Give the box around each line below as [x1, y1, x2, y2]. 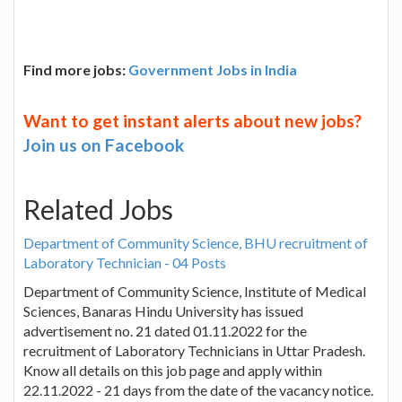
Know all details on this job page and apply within [23, 361, 322, 379]
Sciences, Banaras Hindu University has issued [23, 301, 303, 319]
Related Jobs [23, 192, 173, 225]
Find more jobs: [23, 60, 128, 78]
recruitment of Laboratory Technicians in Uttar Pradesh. [23, 341, 365, 359]
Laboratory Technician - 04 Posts [23, 253, 226, 271]
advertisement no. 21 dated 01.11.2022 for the [23, 321, 307, 339]
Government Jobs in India [128, 60, 297, 78]
